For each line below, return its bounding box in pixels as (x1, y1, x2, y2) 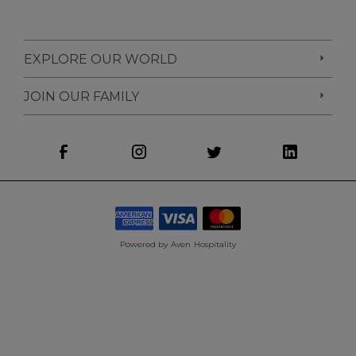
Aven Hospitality (171, 239, 237, 250)
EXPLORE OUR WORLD (24, 52, 177, 67)
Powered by (119, 239, 168, 250)
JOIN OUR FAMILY (24, 89, 139, 104)
